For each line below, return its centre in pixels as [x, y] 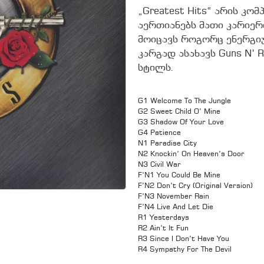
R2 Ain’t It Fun [163, 228]
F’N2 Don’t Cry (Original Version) [195, 186]
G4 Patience [159, 133]
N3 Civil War [159, 165]
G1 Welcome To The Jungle [184, 101]
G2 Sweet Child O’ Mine [179, 112]
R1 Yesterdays [164, 218]
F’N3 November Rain [174, 197]
